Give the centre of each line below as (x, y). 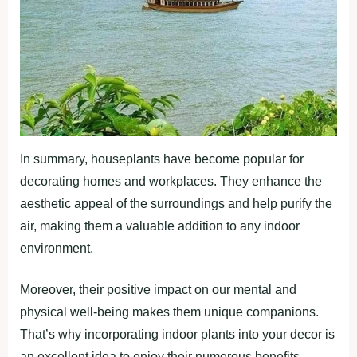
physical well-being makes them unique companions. (169, 312)
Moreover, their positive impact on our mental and (158, 290)
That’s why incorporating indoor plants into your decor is (177, 335)
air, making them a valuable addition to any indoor (160, 226)
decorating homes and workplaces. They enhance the (171, 182)
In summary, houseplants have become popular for (162, 159)
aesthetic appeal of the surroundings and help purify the (176, 204)
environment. (57, 249)
